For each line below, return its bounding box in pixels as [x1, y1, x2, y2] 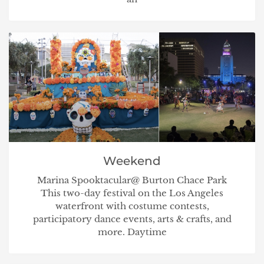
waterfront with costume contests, [55, 200, 209, 212]
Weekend [103, 153, 161, 168]
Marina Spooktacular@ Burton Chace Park [37, 174, 227, 186]
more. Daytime [97, 226, 167, 237]
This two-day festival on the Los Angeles [41, 187, 223, 199]
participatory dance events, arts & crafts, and [32, 213, 232, 225]
